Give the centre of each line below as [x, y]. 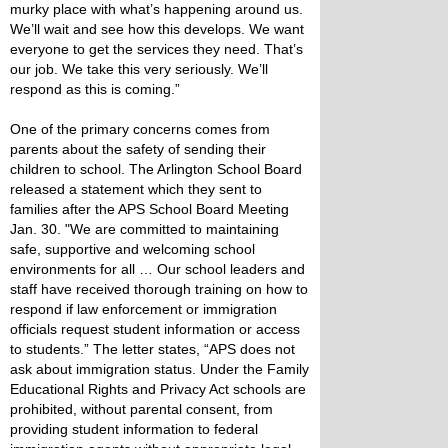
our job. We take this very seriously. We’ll [139, 69]
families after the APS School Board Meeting [149, 209]
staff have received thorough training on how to [159, 289]
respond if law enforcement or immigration [143, 309]
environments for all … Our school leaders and [157, 269]
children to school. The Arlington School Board [156, 169]
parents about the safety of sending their [138, 149]
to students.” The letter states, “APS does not [152, 349]
